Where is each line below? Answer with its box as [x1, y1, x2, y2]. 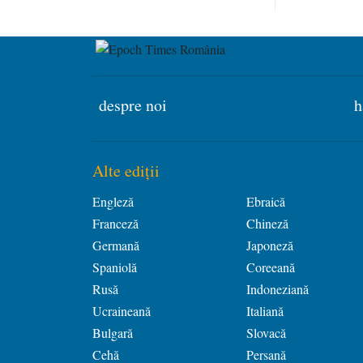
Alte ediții [92, 160, 160, 182]
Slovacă [246, 324, 286, 342]
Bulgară [92, 324, 133, 342]
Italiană [246, 302, 284, 320]
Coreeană [246, 258, 295, 276]
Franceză [92, 215, 139, 233]
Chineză [246, 215, 288, 233]
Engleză [92, 193, 134, 211]
